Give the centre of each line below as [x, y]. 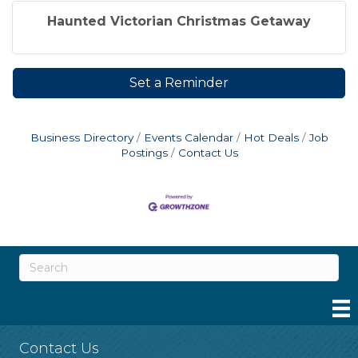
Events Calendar [188, 138]
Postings [144, 153]
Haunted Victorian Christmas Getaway [179, 22]
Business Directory [82, 138]
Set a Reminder [179, 83]
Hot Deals [271, 138]
